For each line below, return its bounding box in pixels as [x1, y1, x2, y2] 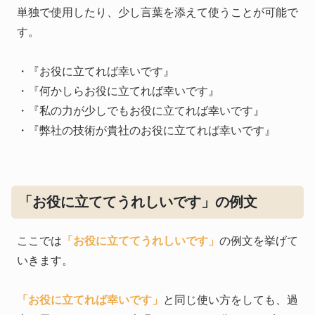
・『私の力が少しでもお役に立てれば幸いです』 [17, 104, 264, 117]
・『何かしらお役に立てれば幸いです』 [17, 84, 219, 97]
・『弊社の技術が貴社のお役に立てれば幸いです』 [17, 124, 276, 136]
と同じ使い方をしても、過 [163, 294, 298, 307]
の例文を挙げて [219, 235, 298, 247]
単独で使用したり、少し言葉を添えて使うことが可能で [17, 6, 298, 18]
